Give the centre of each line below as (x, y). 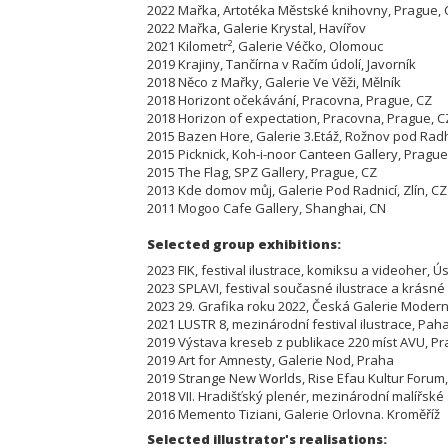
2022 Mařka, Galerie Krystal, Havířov (262, 27)
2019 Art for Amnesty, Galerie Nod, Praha (276, 359)
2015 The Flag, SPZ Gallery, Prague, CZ (262, 171)
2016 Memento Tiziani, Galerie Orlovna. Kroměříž (295, 413)
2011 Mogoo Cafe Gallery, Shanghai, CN (266, 207)
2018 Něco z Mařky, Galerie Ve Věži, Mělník (280, 81)
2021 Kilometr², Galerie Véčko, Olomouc (271, 45)
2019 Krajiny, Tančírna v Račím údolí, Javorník (287, 63)
